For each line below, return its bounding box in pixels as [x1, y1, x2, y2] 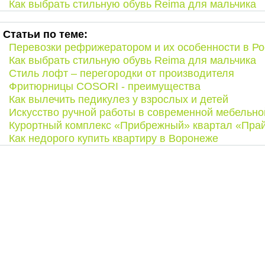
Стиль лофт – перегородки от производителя [9, 67, 234, 79]
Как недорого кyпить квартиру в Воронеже [9, 132, 218, 144]
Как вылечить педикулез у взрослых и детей [9, 93, 228, 105]
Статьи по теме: [3, 28, 88, 40]
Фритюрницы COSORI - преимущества [9, 80, 201, 92]
